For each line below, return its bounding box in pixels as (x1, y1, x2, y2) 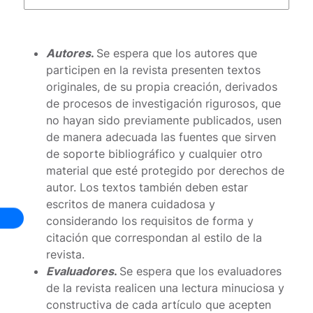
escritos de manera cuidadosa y (46, 196, 216, 211)
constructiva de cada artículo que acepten (46, 297, 272, 312)
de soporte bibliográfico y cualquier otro (46, 146, 263, 161)
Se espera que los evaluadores (117, 263, 282, 278)
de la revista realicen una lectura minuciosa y (46, 280, 285, 295)
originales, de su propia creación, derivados (46, 79, 278, 94)
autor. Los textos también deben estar (46, 180, 249, 194)
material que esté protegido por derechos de (46, 163, 285, 177)
